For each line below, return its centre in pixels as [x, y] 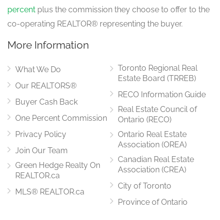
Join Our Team [41, 150]
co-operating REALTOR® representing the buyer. [95, 24]
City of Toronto [145, 186]
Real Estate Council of [157, 109]
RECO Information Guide [162, 94]
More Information [48, 45]
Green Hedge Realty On [58, 165]
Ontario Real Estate [152, 134]
